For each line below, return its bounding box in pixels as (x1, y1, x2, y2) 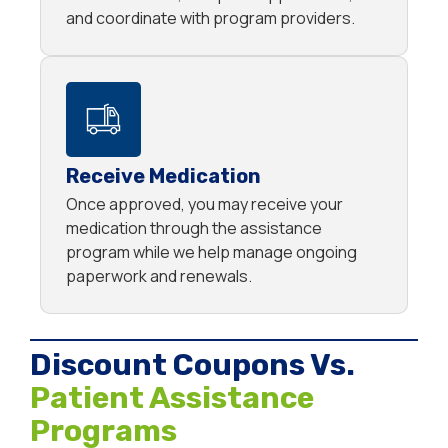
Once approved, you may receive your (66, 193, 343, 216)
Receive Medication (66, 164, 261, 189)
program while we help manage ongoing (66, 241, 357, 264)
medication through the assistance (66, 217, 322, 240)
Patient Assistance (30, 380, 314, 417)
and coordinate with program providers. (66, 7, 355, 30)
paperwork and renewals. (66, 265, 252, 288)
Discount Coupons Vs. (30, 347, 355, 384)
